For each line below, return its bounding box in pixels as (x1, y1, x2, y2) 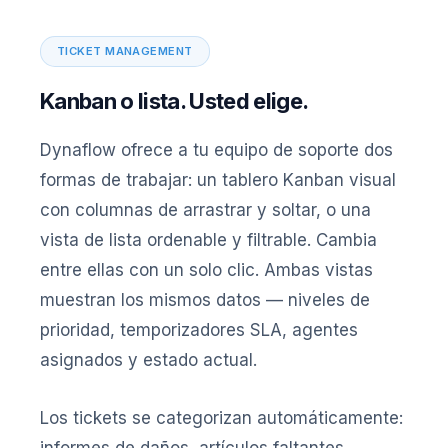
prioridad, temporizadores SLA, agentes (40, 320, 358, 340)
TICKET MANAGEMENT (57, 44, 193, 58)
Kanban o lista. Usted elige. (40, 88, 309, 114)
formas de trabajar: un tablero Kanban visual (40, 170, 396, 190)
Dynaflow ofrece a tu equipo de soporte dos (40, 140, 393, 160)
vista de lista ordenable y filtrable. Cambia (40, 230, 377, 250)
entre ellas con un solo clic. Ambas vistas (40, 260, 373, 280)
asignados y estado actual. (40, 350, 257, 370)
